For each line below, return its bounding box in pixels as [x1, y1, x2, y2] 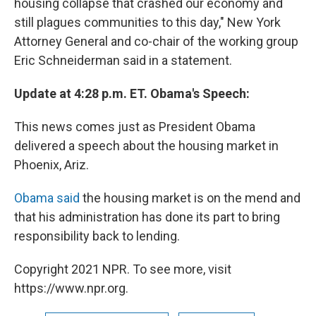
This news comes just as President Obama [14, 119, 255, 134]
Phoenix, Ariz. [14, 157, 89, 172]
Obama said [14, 190, 80, 205]
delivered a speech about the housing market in [14, 138, 279, 153]
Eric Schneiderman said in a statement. [14, 53, 232, 68]
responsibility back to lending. [14, 229, 180, 243]
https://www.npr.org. [14, 281, 128, 296]
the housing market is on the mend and [80, 190, 300, 205]
